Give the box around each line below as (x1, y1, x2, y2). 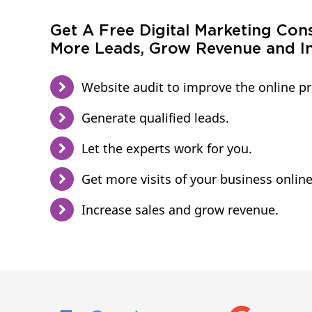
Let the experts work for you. (81, 140, 252, 157)
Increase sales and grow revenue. (81, 201, 279, 218)
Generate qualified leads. (81, 109, 229, 126)
